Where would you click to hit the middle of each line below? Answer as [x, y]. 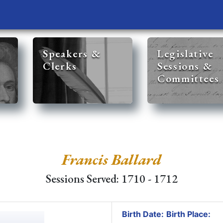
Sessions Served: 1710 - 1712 [111, 179]
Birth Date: [143, 214]
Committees [188, 78]
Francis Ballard [111, 159]
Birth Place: [188, 214]
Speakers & [72, 54]
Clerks [60, 66]
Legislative [185, 54]
